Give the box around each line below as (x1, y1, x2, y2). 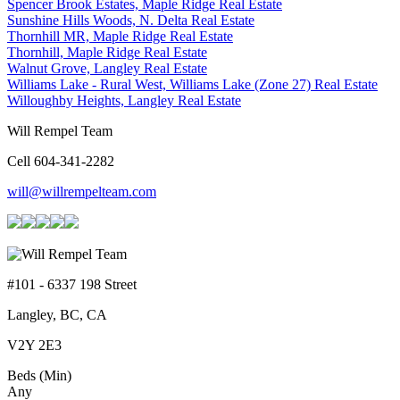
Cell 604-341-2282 (7, 153, 114, 169)
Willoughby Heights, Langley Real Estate (7, 92, 241, 108)
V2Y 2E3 (7, 337, 62, 353)
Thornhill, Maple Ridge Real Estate (7, 44, 207, 60)
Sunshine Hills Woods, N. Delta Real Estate (7, 12, 254, 28)
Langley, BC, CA (7, 306, 107, 322)
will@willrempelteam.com (7, 183, 156, 199)
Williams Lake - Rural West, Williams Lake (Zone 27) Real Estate (7, 76, 378, 92)
